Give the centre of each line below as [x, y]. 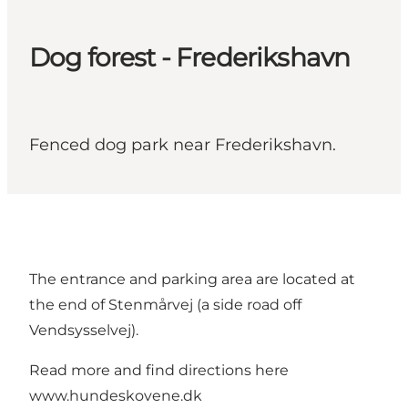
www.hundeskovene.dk [116, 396]
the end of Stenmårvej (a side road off [165, 305]
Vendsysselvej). [84, 331]
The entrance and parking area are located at [192, 280]
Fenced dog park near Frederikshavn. [183, 145]
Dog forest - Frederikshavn [190, 58]
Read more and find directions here [159, 371]
